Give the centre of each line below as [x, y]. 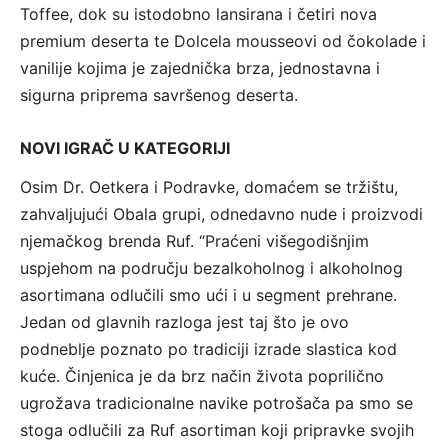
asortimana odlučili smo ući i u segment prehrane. [208, 295]
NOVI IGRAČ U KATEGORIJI [125, 148]
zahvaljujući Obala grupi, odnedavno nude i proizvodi [221, 214]
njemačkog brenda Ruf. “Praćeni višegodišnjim [194, 241]
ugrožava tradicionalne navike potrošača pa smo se [216, 403]
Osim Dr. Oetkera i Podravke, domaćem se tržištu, [209, 187]
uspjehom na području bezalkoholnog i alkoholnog [211, 268]
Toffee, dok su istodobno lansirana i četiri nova [198, 14]
